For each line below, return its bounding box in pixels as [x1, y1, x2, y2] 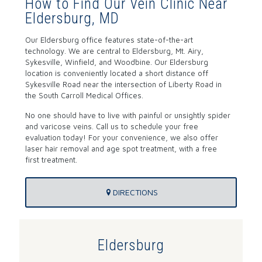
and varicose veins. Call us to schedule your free [25, 122, 198, 131]
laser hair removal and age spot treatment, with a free [25, 144, 217, 153]
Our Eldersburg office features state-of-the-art [25, 35, 193, 44]
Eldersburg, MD [25, 10, 119, 27]
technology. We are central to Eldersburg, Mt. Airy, [25, 46, 204, 56]
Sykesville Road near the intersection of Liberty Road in [25, 80, 222, 89]
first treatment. [25, 155, 77, 164]
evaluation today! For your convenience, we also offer [25, 133, 218, 142]
